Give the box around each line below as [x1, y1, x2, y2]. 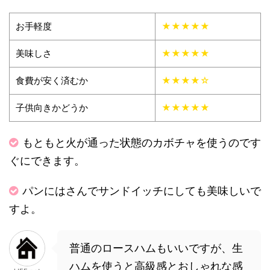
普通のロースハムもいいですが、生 [69, 242, 243, 255]
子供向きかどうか [16, 102, 88, 114]
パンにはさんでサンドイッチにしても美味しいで [22, 184, 261, 198]
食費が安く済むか [16, 75, 88, 87]
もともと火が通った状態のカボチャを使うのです [22, 136, 261, 149]
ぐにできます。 [9, 154, 85, 168]
